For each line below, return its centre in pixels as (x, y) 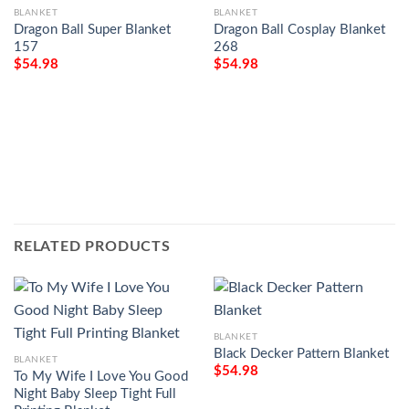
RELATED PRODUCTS (92, 246)
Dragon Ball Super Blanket (92, 29)
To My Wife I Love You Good (100, 376)
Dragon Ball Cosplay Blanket (299, 29)
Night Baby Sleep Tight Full (94, 393)
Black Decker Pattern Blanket (301, 353)
